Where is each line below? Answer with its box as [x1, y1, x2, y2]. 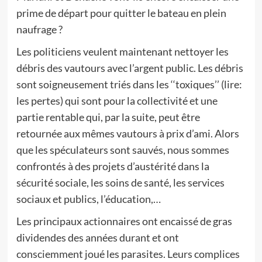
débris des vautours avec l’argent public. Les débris [16, 61, 243, 74]
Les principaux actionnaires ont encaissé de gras [16, 215, 232, 227]
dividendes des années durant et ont [16, 231, 179, 244]
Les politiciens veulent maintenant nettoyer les [16, 45, 229, 58]
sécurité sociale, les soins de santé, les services [16, 176, 225, 189]
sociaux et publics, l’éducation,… [16, 192, 161, 205]
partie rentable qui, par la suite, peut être [16, 111, 200, 123]
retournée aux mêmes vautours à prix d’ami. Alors [16, 127, 239, 140]
